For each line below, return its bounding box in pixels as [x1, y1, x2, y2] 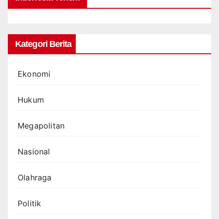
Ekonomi [18, 68, 51, 79]
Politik [18, 198, 42, 208]
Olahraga [18, 172, 52, 182]
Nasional [18, 146, 50, 156]
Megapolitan [18, 120, 65, 131]
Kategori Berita [15, 39, 72, 49]
